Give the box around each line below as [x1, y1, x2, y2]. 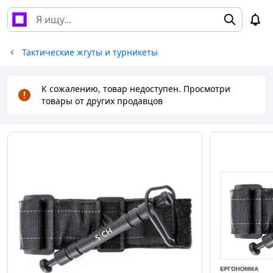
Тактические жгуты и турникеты [22, 46, 158, 58]
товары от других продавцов [41, 95, 163, 107]
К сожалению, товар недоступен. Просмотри [41, 83, 230, 94]
